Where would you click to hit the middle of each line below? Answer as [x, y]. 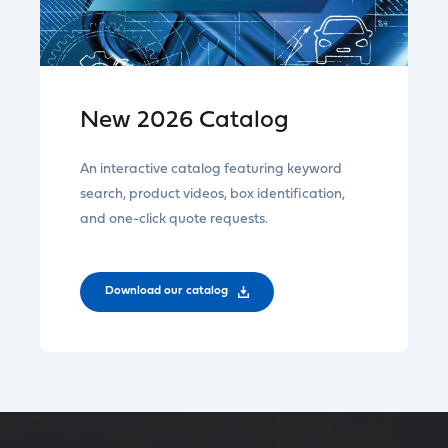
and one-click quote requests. [174, 219]
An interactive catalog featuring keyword [211, 169]
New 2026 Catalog [184, 120]
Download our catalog [166, 290]
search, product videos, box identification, [212, 194]
